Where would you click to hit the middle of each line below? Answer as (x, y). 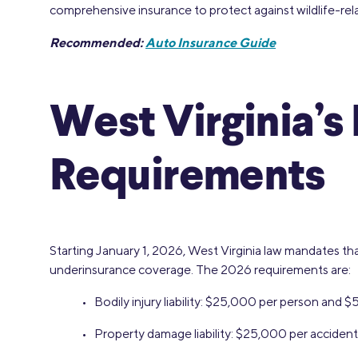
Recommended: (97, 42)
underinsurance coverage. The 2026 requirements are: (200, 269)
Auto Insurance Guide (211, 42)
